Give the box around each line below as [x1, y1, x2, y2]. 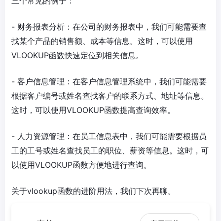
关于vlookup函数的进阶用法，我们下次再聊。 [11, 186, 176, 196]
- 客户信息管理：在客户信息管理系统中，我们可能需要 [11, 76, 207, 87]
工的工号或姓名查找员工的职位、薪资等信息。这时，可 [11, 146, 209, 156]
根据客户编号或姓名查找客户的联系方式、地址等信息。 [11, 91, 209, 101]
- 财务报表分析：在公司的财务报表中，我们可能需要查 [11, 22, 207, 32]
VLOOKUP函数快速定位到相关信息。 [11, 50, 144, 61]
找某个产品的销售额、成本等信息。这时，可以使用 [11, 36, 193, 46]
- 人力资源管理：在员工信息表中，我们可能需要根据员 [11, 131, 207, 142]
